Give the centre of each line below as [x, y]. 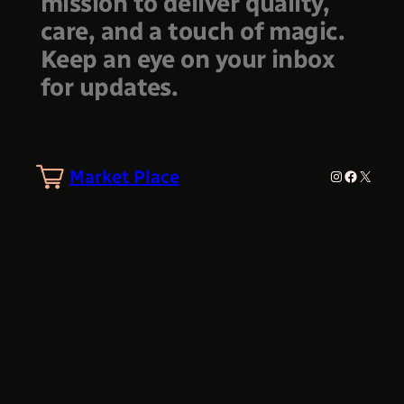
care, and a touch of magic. [193, 31]
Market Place [124, 176]
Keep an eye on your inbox [188, 59]
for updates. [112, 87]
